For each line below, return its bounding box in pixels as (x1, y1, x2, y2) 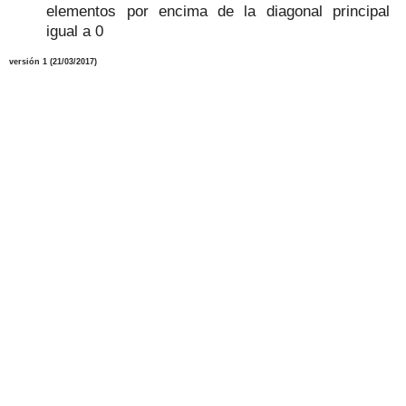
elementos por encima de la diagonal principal (46, 2, 390, 19)
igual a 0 (46, 22, 104, 39)
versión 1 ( (9, 56, 53, 66)
